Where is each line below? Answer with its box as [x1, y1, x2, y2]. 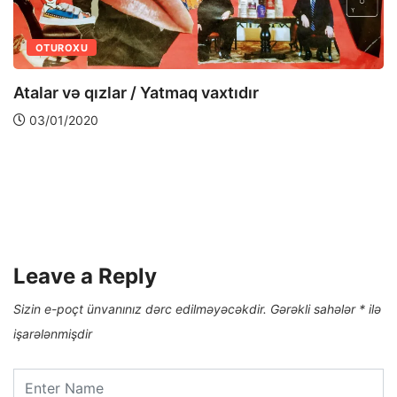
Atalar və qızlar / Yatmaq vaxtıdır [13, 82, 259, 102]
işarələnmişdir [13, 325, 92, 341]
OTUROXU [35, 41, 89, 54]
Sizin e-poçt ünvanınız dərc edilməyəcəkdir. [13, 300, 267, 316]
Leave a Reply [13, 262, 157, 289]
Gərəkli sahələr [270, 300, 359, 316]
